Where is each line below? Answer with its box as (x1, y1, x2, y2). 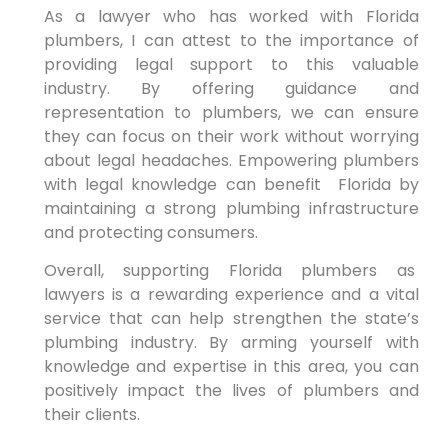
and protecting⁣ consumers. (43, 220, 258, 244)
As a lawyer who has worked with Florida (43, 4, 419, 28)
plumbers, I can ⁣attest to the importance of (43, 28, 419, 52)
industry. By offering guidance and (43, 76, 419, 100)
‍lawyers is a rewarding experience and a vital (43, 283, 419, 307)
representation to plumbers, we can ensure (43, 100, 419, 124)
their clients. (43, 403, 140, 427)
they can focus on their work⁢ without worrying (43, 124, 419, 148)
